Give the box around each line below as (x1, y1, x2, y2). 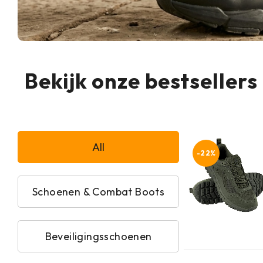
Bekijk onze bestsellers (25, 68, 258, 95)
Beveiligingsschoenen (45, 230, 152, 244)
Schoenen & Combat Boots (32, 185, 165, 199)
